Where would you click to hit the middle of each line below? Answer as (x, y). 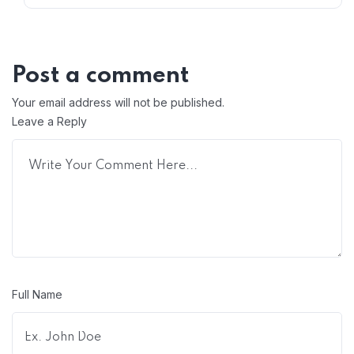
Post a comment (101, 76)
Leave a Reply (49, 121)
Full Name (37, 294)
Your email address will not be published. (118, 102)
